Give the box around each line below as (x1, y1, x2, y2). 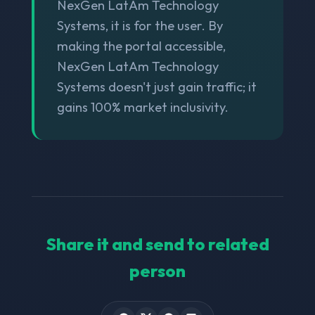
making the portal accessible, (56, 37, 226, 54)
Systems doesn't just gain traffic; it (56, 78, 257, 95)
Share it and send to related (46, 233, 269, 255)
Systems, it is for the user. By (56, 17, 223, 34)
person (129, 259, 186, 281)
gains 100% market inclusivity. (56, 98, 229, 115)
